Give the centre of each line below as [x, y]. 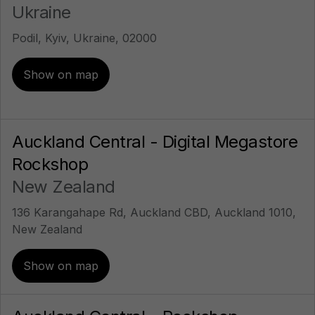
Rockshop [50, 164]
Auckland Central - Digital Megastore [155, 142]
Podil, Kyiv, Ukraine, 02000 [84, 38]
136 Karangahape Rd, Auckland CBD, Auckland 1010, [154, 212]
